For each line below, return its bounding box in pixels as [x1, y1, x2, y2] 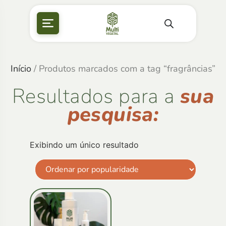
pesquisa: [67, 100, 159, 128]
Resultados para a [12, 82, 180, 110]
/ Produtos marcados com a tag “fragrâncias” [31, 62, 215, 75]
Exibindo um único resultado [30, 139, 139, 150]
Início [11, 62, 31, 75]
